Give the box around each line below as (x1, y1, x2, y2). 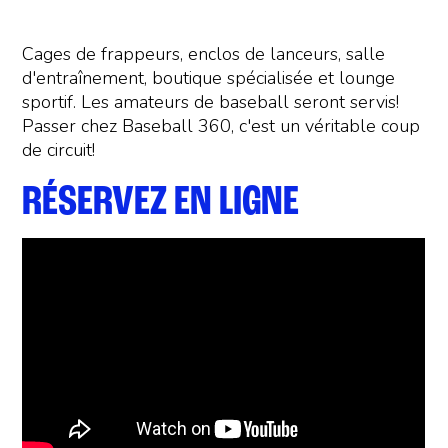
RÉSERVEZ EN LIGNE (22, 182, 300, 226)
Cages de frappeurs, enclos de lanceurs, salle (22, 42, 386, 67)
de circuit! (22, 138, 96, 163)
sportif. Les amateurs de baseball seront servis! (22, 90, 400, 115)
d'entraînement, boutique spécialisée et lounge (22, 66, 396, 91)
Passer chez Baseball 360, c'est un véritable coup (22, 114, 421, 139)
